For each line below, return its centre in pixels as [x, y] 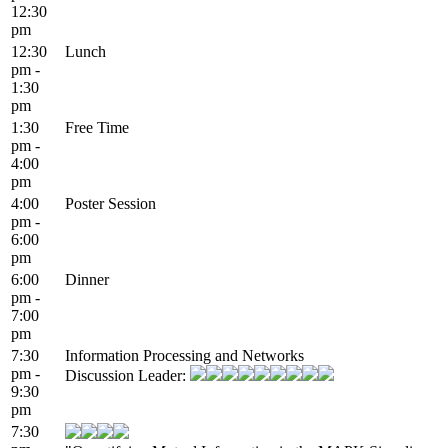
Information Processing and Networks [184, 355]
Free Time [97, 127]
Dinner [87, 279]
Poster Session [110, 203]
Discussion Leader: [127, 375]
